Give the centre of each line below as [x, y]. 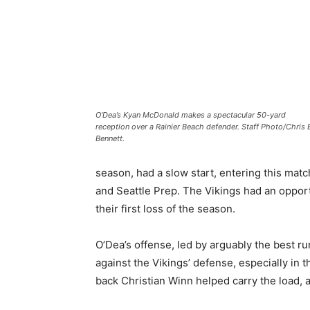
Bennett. [110, 138]
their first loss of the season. [165, 209]
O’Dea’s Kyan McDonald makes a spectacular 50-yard [191, 115]
